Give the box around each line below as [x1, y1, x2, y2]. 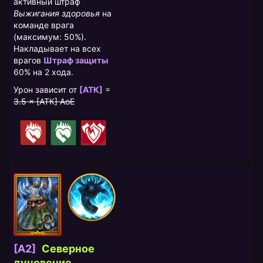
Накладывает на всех [14, 43, 101, 54]
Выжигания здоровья [14, 8, 100, 19]
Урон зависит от [14, 85, 79, 95]
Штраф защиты [43, 55, 108, 66]
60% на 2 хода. [14, 67, 73, 77]
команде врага [14, 20, 74, 31]
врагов [14, 55, 43, 66]
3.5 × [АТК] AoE [14, 96, 75, 107]
